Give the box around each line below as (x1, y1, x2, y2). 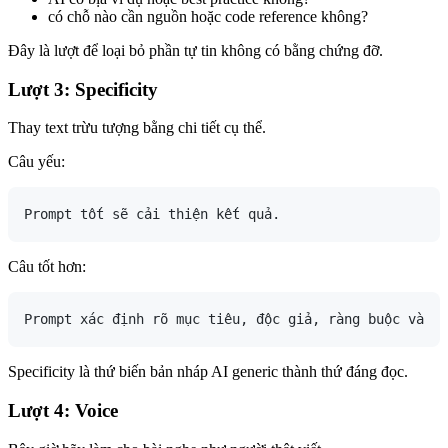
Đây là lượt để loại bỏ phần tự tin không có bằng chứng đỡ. (8, 41, 383, 59)
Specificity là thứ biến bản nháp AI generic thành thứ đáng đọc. (8, 363, 408, 381)
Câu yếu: (8, 153, 65, 171)
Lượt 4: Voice (8, 400, 118, 422)
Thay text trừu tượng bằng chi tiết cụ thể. (8, 119, 266, 137)
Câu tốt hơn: (8, 258, 86, 276)
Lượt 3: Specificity (8, 78, 158, 100)
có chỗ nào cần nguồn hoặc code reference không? (48, 7, 368, 25)
